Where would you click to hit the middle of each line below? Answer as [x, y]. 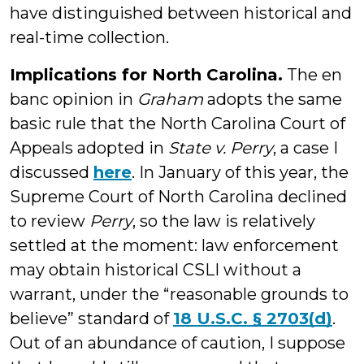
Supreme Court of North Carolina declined [178, 197]
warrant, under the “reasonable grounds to [179, 294]
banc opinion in [74, 99]
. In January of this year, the [240, 172]
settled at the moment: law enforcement [174, 245]
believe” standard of [91, 318]
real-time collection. [89, 37]
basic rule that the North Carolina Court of [178, 123]
